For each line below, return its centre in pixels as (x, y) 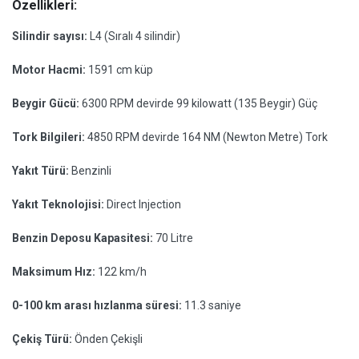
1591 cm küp (121, 70)
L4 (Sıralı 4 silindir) (135, 36)
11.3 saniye (213, 305)
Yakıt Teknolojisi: (59, 204)
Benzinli (91, 171)
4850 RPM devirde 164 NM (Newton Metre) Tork (208, 137)
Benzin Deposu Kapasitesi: (84, 238)
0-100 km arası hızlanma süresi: (98, 305)
